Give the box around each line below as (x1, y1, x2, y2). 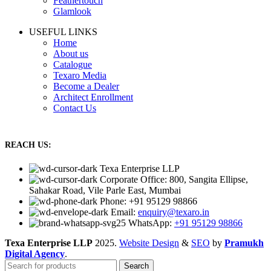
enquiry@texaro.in (138, 207, 209, 218)
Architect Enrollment (53, 92, 133, 103)
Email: (111, 207, 138, 218)
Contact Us (53, 103, 96, 114)
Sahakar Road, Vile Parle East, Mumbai (29, 185, 181, 196)
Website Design (119, 238, 179, 249)
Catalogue (53, 59, 92, 70)
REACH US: (5, 140, 51, 149)
